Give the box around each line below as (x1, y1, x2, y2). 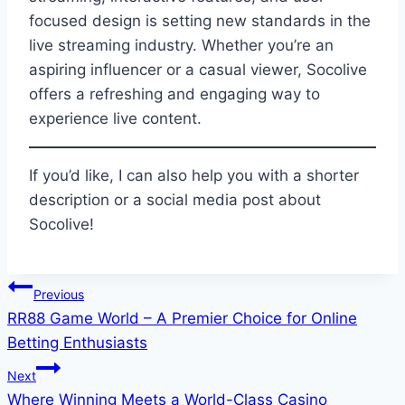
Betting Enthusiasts (7, 334, 147, 353)
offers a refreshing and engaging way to (29, 85, 320, 104)
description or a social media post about (29, 191, 321, 210)
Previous (33, 287, 84, 303)
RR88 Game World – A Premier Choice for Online (7, 309, 357, 328)
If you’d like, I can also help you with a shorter (29, 166, 359, 185)
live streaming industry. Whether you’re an (29, 36, 334, 55)
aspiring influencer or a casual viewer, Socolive (29, 61, 367, 80)
